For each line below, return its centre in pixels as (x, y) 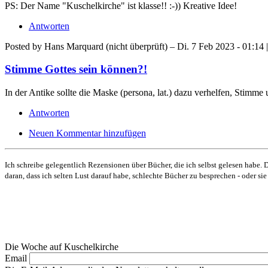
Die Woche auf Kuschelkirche (62, 247)
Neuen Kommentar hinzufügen (87, 133)
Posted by (25, 46)
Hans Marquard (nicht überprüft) (106, 46)
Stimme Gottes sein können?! (76, 69)
